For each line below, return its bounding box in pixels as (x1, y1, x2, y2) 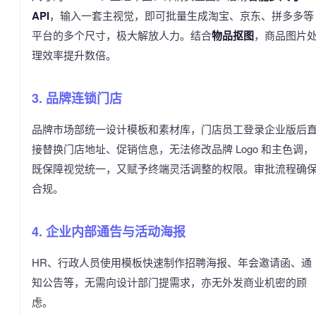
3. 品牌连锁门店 (32, 89, 122, 107)
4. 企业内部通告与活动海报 (32, 222, 186, 241)
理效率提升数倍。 (32, 47, 116, 62)
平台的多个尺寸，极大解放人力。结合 (32, 28, 212, 42)
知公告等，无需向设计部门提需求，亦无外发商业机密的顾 (32, 274, 307, 289)
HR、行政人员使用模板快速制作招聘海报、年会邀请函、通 (32, 255, 312, 269)
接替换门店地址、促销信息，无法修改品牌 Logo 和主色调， (32, 141, 314, 156)
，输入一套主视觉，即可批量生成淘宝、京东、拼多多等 (49, 8, 314, 23)
